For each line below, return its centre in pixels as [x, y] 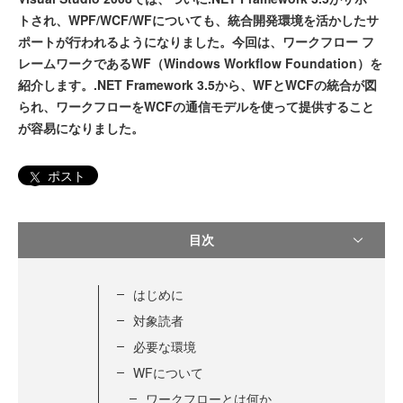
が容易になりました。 [81, 128]
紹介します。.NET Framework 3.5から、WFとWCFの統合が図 [197, 85]
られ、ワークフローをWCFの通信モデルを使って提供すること [196, 107]
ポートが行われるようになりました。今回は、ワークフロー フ [196, 42]
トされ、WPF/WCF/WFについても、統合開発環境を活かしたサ [198, 20]
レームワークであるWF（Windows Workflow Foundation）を [200, 63]
